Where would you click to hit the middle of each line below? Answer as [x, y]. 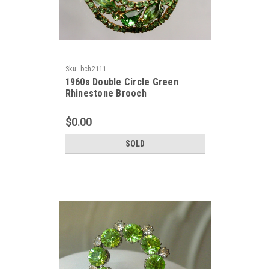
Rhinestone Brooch [106, 93]
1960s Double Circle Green [122, 82]
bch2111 [93, 69]
